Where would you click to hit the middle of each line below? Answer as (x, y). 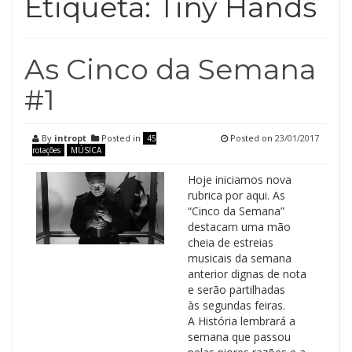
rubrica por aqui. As (236, 195)
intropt (70, 138)
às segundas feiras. (236, 305)
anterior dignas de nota (247, 274)
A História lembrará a (241, 321)
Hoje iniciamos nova (239, 180)
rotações (46, 150)
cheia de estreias (230, 242)
